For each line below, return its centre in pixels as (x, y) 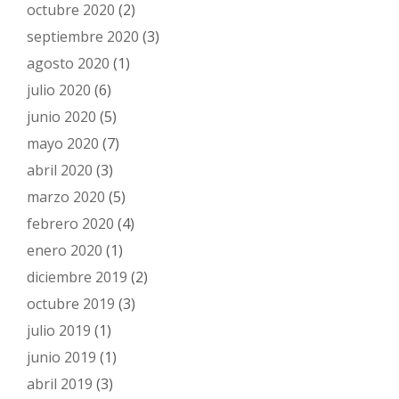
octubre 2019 (71, 303)
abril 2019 (60, 383)
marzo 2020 (66, 196)
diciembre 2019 (77, 277)
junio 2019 (61, 357)
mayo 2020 (63, 143)
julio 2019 (59, 330)
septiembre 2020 (83, 36)
